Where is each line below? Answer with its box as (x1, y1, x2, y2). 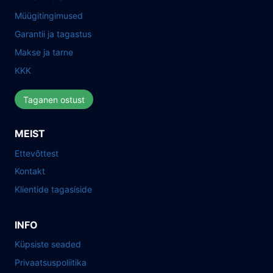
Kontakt (15, 166, 45, 177)
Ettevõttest (15, 147, 58, 158)
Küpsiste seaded (15, 239, 81, 250)
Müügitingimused (15, 10, 83, 21)
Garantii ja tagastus (15, 29, 91, 40)
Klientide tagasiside (15, 184, 92, 195)
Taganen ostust (23, 94, 85, 105)
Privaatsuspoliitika (15, 257, 87, 268)
